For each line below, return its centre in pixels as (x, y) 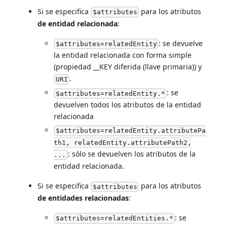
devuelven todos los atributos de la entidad (128, 104)
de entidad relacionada (78, 23)
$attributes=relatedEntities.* (114, 218)
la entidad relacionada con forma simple (123, 55)
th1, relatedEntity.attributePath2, (123, 143)
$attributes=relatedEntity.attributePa (130, 131)
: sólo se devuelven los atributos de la (131, 154)
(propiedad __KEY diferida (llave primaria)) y (128, 67)
